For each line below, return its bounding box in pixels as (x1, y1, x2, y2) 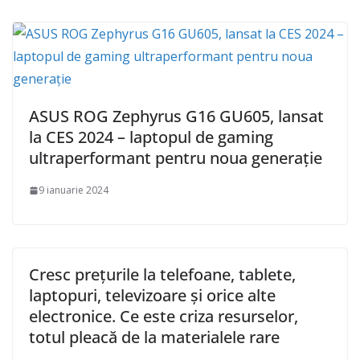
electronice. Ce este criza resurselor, (29, 305, 298, 328)
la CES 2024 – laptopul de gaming (29, 126, 273, 149)
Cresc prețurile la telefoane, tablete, (29, 264, 296, 286)
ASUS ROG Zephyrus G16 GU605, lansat (29, 105, 324, 128)
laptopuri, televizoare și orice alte (29, 284, 276, 307)
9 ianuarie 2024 (39, 183, 108, 198)
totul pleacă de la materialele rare (29, 326, 280, 349)
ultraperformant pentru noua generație (29, 147, 322, 170)
